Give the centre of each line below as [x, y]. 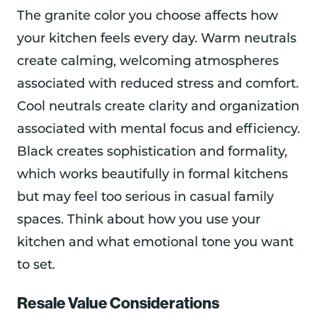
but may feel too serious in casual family [145, 198]
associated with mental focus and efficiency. [158, 130]
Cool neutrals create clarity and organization [158, 108]
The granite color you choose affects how [148, 17]
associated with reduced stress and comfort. [158, 85]
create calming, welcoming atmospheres [148, 62]
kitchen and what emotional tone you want [155, 243]
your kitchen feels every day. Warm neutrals [157, 40]
